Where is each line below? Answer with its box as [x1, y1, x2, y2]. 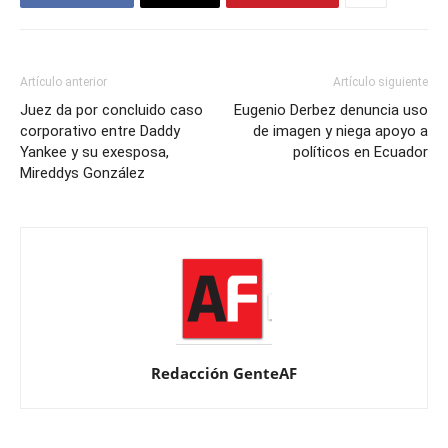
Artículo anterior [20, 75, 107, 90]
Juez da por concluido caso [20, 101, 203, 120]
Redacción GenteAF [151, 363, 297, 384]
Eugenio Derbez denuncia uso [234, 101, 428, 120]
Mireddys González [20, 164, 145, 183]
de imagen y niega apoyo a [253, 122, 428, 141]
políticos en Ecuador [293, 143, 428, 162]
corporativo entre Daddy [20, 122, 180, 141]
